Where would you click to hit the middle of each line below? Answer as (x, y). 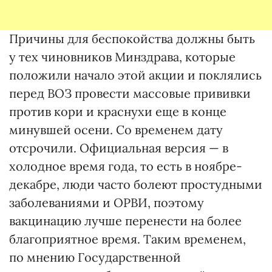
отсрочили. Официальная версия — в (119, 148)
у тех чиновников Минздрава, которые (122, 57)
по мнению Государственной (95, 257)
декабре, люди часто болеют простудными (136, 184)
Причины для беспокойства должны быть (132, 39)
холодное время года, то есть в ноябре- (126, 166)
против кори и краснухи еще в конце (118, 111)
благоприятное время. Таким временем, (127, 239)
